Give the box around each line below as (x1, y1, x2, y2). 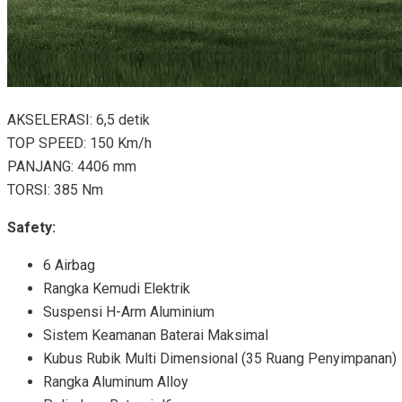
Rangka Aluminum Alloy (43, 373, 188, 390)
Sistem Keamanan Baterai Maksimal (43, 327, 268, 344)
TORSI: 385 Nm (7, 181, 103, 198)
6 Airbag (43, 257, 95, 274)
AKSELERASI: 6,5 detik (7, 111, 150, 128)
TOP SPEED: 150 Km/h (7, 135, 152, 152)
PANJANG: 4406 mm (7, 158, 136, 175)
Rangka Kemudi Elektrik (43, 280, 190, 297)
